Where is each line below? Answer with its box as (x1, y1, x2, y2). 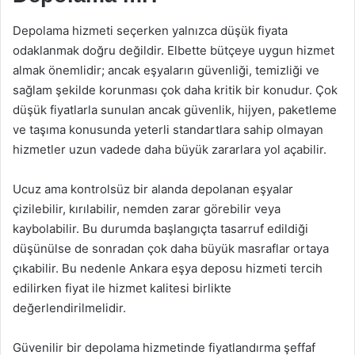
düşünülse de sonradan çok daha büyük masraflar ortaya (13, 241, 329, 256)
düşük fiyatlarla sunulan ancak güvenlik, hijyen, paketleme (13, 102, 337, 117)
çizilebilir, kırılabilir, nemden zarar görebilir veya (13, 201, 281, 216)
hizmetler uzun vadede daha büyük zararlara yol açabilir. (13, 142, 326, 157)
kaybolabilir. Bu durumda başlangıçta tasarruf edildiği (13, 221, 308, 236)
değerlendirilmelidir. (13, 300, 126, 315)
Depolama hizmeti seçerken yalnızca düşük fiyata (13, 23, 288, 38)
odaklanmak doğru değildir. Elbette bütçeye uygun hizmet (13, 43, 334, 58)
